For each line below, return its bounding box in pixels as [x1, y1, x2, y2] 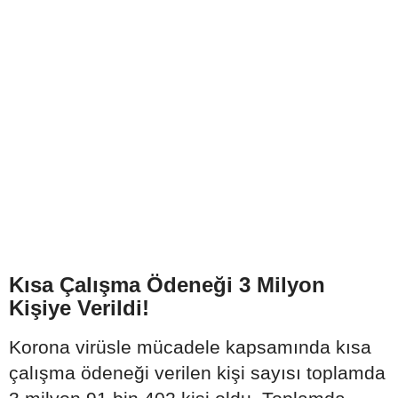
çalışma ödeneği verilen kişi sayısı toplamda [9, 362, 386, 383]
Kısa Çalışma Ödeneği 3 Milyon [9, 273, 325, 297]
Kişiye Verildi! [9, 296, 149, 320]
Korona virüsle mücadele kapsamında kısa [9, 337, 371, 357]
